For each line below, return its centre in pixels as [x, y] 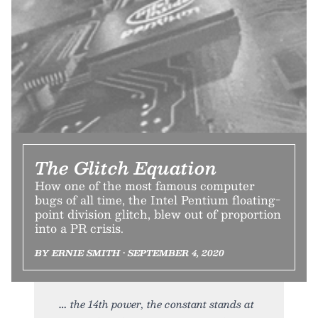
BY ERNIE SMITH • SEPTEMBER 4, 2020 [130, 252]
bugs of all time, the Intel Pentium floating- [158, 199]
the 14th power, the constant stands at [162, 303]
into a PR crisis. [79, 228]
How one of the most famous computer [145, 185]
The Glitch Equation [126, 167]
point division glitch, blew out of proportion [158, 214]
